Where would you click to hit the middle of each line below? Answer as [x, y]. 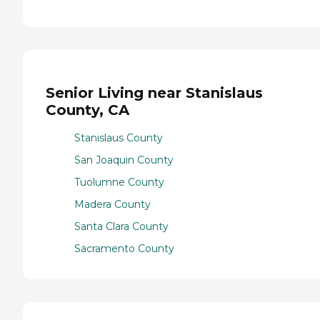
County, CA [87, 110]
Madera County [112, 205]
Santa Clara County [121, 227]
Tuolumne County [119, 182]
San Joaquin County [124, 160]
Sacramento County [124, 249]
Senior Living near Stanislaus [154, 93]
